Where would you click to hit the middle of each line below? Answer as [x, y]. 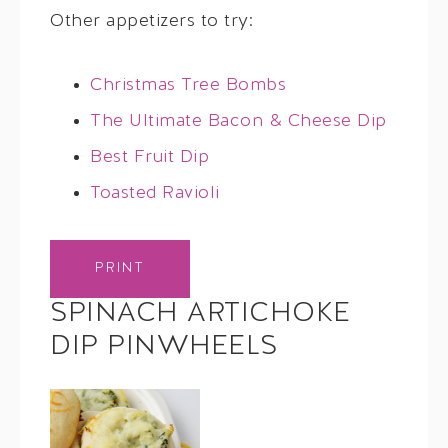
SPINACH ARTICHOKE [200, 313]
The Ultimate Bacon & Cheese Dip [238, 121]
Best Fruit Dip [149, 157]
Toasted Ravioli [155, 193]
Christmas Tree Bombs [188, 85]
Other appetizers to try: [151, 21]
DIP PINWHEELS [164, 346]
